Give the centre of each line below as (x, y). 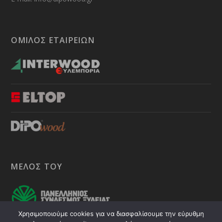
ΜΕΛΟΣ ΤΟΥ (37, 167)
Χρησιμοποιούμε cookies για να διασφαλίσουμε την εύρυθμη (111, 214)
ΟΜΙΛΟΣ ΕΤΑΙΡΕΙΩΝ (53, 40)
